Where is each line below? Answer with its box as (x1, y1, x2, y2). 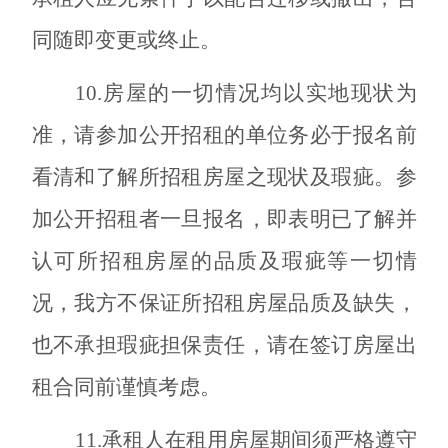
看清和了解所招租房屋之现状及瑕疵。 (31, 164, 396, 189)
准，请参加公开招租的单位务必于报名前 (31, 122, 417, 147)
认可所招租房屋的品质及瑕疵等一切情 (31, 248, 417, 273)
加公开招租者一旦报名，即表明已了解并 (31, 206, 417, 231)
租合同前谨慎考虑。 (31, 374, 221, 399)
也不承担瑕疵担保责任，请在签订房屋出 (31, 332, 417, 357)
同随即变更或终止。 (31, 27, 221, 52)
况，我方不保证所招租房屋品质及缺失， (31, 290, 417, 315)
